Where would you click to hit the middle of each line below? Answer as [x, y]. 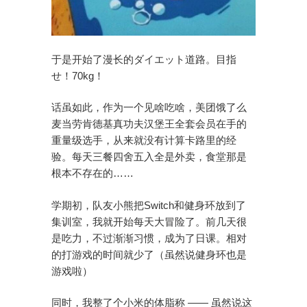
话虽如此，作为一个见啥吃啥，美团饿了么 [149, 108]
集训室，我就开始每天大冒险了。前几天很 [149, 221]
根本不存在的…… [92, 173]
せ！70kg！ [77, 75]
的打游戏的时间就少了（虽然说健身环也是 [149, 254]
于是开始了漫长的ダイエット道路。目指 [144, 59]
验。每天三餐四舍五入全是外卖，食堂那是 [149, 157]
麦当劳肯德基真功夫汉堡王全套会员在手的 [149, 124]
